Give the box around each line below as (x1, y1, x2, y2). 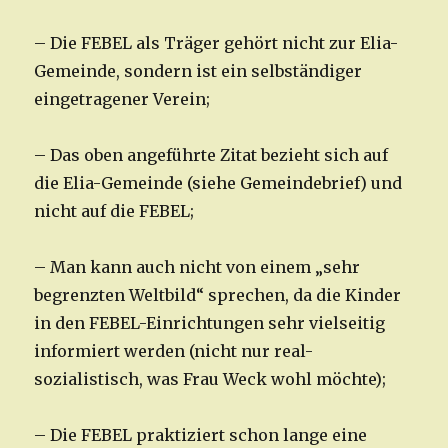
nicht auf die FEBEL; (34, 201, 195, 222)
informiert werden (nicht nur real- (34, 341, 314, 362)
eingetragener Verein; (34, 89, 211, 110)
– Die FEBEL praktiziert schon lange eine (34, 425, 368, 446)
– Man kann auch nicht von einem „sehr (34, 257, 361, 278)
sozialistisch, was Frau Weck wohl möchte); (34, 369, 387, 390)
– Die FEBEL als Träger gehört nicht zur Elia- (34, 33, 399, 54)
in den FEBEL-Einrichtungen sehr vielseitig (34, 313, 386, 334)
